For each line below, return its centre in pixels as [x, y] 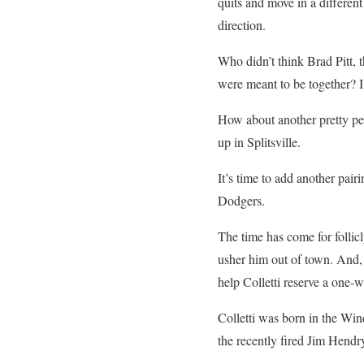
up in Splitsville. [259, 142]
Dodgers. [241, 200]
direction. [242, 25]
